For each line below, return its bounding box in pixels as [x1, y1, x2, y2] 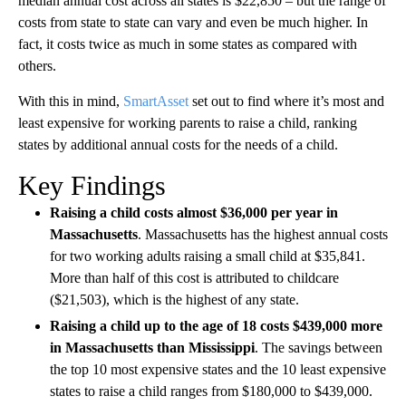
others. [18, 57, 60, 73]
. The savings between [255, 339, 382, 355]
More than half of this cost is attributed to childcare [50, 269, 339, 285]
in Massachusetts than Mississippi [50, 339, 255, 355]
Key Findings [18, 169, 166, 200]
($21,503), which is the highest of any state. [50, 291, 299, 307]
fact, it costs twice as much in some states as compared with [18, 35, 357, 52]
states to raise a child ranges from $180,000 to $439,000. [50, 382, 372, 399]
